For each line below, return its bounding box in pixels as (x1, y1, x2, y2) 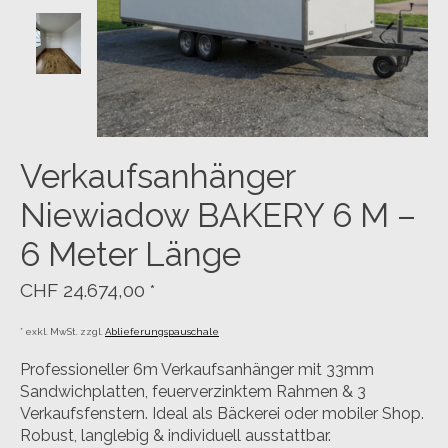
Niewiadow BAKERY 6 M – (20, 196, 416, 236)
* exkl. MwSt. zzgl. (20, 325, 105, 337)
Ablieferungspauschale (105, 325, 219, 337)
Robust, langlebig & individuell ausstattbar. (20, 425, 331, 445)
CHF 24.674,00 (20, 278, 150, 301)
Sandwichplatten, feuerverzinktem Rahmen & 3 (20, 381, 366, 401)
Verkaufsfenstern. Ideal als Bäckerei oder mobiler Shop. (20, 403, 424, 423)
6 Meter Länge (20, 235, 241, 275)
